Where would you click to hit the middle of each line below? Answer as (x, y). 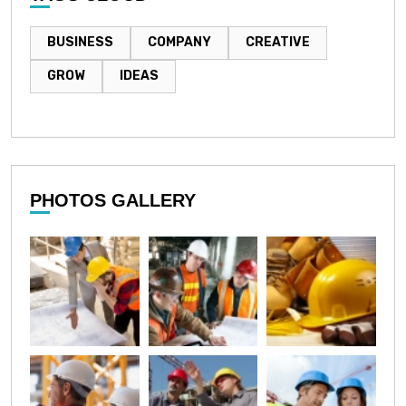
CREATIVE (278, 42)
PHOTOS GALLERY (113, 201)
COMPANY (179, 42)
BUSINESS (80, 42)
